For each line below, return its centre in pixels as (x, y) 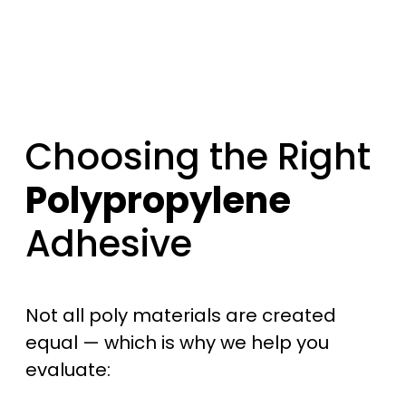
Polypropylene (158, 201)
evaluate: (68, 370)
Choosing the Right (198, 157)
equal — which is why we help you (177, 343)
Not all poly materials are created (181, 316)
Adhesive (109, 244)
